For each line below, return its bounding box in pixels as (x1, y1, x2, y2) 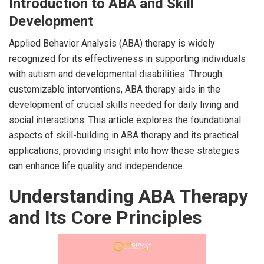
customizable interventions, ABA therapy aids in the (9, 83, 220, 95)
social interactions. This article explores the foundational (9, 114, 241, 126)
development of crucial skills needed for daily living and (9, 98, 239, 110)
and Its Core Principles (9, 206, 202, 229)
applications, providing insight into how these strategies (9, 144, 239, 156)
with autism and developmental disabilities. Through (9, 68, 222, 80)
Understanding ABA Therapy (9, 184, 248, 207)
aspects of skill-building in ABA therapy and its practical (9, 129, 239, 141)
